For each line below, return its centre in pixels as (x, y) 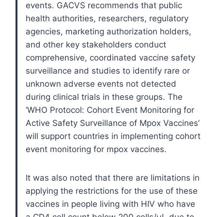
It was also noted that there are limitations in (113, 178)
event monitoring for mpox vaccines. (96, 149)
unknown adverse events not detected (101, 84)
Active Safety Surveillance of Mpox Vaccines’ (113, 123)
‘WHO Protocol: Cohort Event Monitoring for (110, 110)
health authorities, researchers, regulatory (107, 18)
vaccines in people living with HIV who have (110, 204)
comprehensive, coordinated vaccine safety (110, 57)
